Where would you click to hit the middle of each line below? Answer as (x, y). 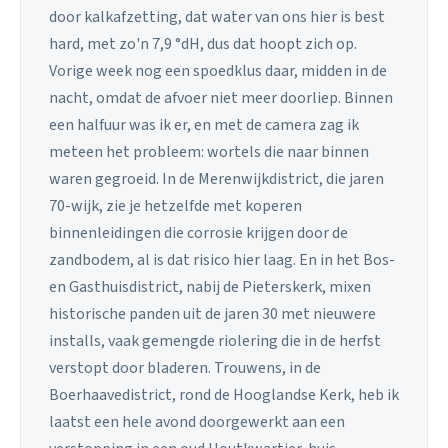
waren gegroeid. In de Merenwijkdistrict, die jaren (216, 179)
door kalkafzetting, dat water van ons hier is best (217, 17)
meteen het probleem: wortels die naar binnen (209, 152)
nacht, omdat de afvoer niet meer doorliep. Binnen (221, 98)
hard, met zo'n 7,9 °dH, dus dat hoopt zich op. (203, 44)
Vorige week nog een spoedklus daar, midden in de (218, 71)
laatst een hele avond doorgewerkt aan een (197, 422)
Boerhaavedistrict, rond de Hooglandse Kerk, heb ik (224, 395)
